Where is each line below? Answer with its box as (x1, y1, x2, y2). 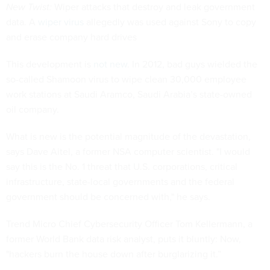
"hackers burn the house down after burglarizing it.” (6, 247, 221, 261)
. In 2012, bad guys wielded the (127, 57, 257, 71)
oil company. (6, 102, 59, 116)
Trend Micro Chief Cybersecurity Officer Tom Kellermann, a (6, 217, 253, 231)
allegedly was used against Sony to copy (84, 15, 256, 29)
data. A (6, 15, 38, 29)
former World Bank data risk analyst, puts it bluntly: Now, (6, 232, 241, 246)
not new (93, 57, 127, 71)
